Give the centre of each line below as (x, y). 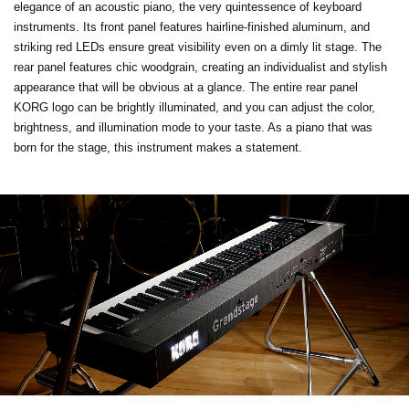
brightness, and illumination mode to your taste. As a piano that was (193, 128)
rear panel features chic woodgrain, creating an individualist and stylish (200, 68)
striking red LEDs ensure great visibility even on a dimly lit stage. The (198, 47)
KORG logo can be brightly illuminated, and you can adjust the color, (194, 108)
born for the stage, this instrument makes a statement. (158, 148)
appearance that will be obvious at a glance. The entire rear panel (186, 88)
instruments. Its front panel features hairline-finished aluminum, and (192, 27)
